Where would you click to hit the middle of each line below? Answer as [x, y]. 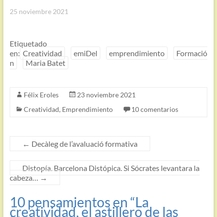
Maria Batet [45, 63]
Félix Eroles [41, 95]
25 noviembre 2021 [39, 12]
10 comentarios [155, 109]
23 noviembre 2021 [106, 95]
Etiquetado [28, 44]
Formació [192, 53]
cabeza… [24, 178]
